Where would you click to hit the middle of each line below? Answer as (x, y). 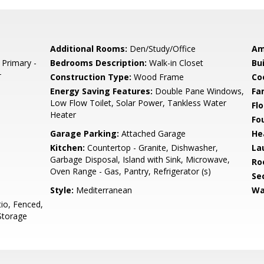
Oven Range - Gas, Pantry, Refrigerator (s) (131, 171)
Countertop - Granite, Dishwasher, (152, 148)
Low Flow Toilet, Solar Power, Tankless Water (138, 103)
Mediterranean (103, 190)
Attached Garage (153, 133)
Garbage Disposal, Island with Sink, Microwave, (140, 159)
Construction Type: (91, 77)
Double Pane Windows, (199, 91)
